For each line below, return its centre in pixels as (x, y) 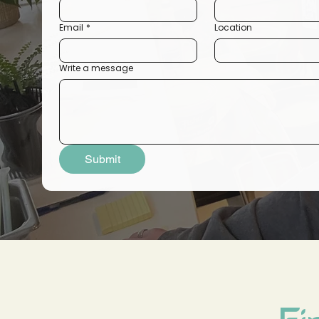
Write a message (96, 68)
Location (233, 27)
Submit (102, 159)
